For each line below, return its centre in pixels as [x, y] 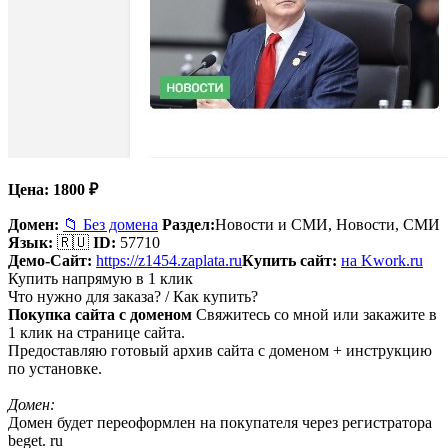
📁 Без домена [110, 224]
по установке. [55, 368]
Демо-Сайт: [50, 260]
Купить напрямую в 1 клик [100, 278]
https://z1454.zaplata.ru [169, 260]
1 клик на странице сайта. [96, 332]
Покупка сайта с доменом [102, 314]
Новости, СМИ [388, 224]
